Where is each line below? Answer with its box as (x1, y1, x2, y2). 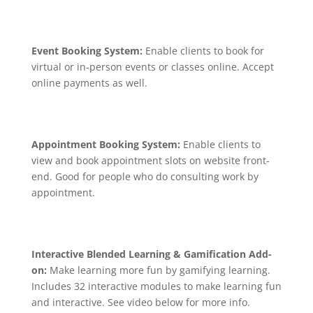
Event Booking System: (31, 43, 145, 57)
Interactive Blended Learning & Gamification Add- (31, 247, 272, 261)
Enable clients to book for (145, 43, 264, 57)
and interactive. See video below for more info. (31, 295, 250, 309)
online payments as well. (31, 75, 147, 89)
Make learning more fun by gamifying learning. (46, 263, 270, 277)
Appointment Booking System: (31, 137, 180, 151)
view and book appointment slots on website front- (31, 153, 270, 167)
